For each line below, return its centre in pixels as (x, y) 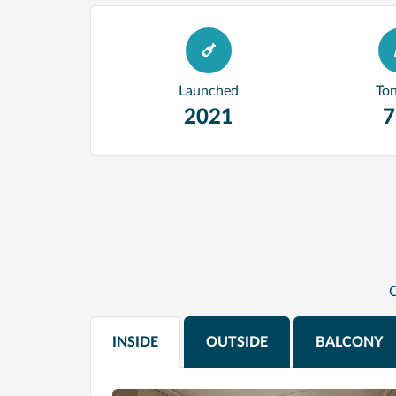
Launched (209, 91)
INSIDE (135, 342)
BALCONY (350, 342)
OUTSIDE (237, 342)
